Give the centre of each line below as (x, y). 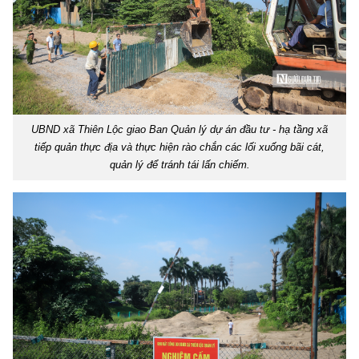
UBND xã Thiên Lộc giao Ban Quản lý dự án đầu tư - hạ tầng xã (179, 129)
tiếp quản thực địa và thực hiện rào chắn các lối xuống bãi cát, (179, 147)
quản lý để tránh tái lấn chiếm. (179, 164)
